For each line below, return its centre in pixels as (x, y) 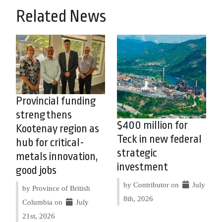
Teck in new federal (159, 139)
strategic (137, 153)
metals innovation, (57, 157)
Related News (61, 16)
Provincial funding (56, 101)
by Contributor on (152, 184)
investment (142, 167)
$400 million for (152, 125)
